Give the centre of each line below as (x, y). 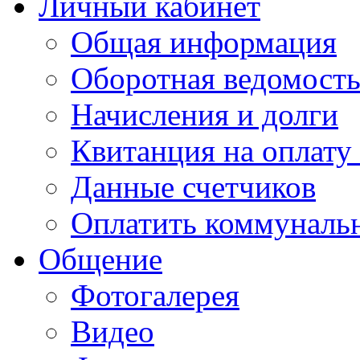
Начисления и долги (205, 114)
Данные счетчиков (193, 186)
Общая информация (204, 42)
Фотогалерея (155, 295)
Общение (100, 259)
